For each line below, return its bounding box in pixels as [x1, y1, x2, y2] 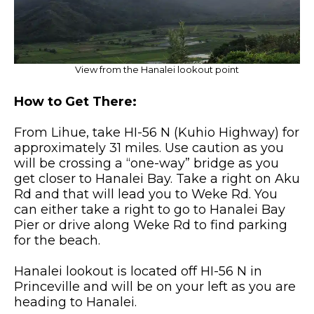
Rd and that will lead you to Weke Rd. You [14, 186, 278, 203]
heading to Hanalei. [14, 294, 137, 310]
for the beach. [14, 233, 100, 249]
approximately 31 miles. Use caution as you [14, 140, 284, 156]
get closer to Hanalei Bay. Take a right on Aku [14, 171, 300, 187]
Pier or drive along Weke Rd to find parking [14, 217, 287, 233]
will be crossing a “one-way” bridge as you [14, 156, 279, 172]
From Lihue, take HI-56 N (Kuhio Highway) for [14, 125, 299, 141]
